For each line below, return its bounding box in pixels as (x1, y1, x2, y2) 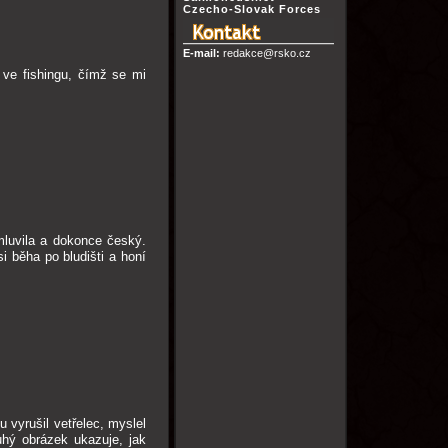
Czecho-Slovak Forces (182, 3, 321, 15)
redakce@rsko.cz (219, 47, 311, 59)
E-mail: (182, 47, 220, 59)
